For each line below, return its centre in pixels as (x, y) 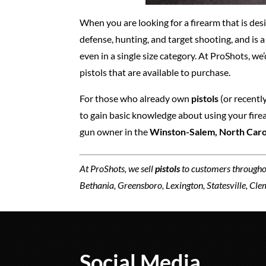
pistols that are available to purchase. (155, 72)
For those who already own (136, 98)
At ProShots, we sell (118, 168)
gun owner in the (115, 131)
